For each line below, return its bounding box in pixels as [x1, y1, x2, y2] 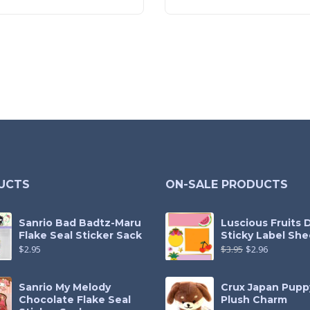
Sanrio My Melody [18, 280, 111, 293]
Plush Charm [221, 293, 287, 306]
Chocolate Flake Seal [18, 293, 131, 306]
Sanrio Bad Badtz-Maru [18, 216, 141, 229]
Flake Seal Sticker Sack [18, 228, 142, 241]
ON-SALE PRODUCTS [165, 177, 288, 191]
